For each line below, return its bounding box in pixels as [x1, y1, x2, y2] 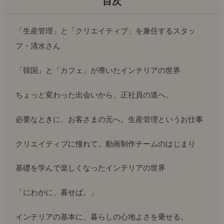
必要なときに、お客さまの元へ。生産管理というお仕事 [15, 114, 203, 123]
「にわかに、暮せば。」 [15, 188, 98, 197]
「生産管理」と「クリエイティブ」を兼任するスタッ [15, 26, 196, 35]
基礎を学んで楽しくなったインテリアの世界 [15, 163, 166, 172]
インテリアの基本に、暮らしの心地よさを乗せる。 [15, 212, 188, 221]
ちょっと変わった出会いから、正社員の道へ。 [15, 90, 173, 99]
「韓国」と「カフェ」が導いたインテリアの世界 [15, 65, 181, 74]
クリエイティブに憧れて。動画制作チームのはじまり [15, 139, 196, 148]
